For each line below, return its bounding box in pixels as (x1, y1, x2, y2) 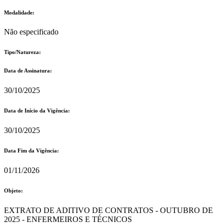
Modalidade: (4, 9, 34, 15)
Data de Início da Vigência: (4, 107, 70, 114)
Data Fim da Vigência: (4, 147, 59, 154)
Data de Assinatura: (4, 67, 52, 74)
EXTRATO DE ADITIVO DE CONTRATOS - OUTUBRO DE (4, 206, 213, 215)
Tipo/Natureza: (4, 49, 41, 55)
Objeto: (4, 187, 23, 194)
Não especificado (4, 27, 58, 36)
